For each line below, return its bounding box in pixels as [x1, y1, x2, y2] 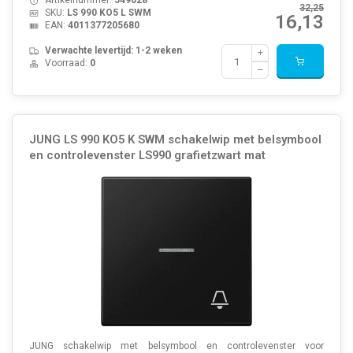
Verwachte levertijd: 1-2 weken [44, 45, 182, 57]
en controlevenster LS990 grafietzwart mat [28, 147, 266, 162]
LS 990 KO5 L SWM [66, 7, 151, 19]
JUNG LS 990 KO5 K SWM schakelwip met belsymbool [28, 132, 321, 147]
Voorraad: [44, 58, 90, 69]
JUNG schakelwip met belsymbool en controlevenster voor [28, 340, 325, 351]
